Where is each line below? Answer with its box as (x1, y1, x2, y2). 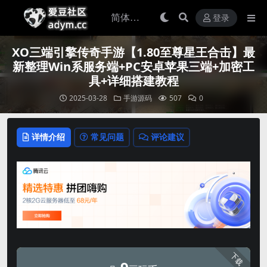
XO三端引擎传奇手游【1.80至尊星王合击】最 (12, 44, 255, 60)
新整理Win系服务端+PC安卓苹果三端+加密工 (13, 58, 254, 74)
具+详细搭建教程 (88, 73, 179, 89)
